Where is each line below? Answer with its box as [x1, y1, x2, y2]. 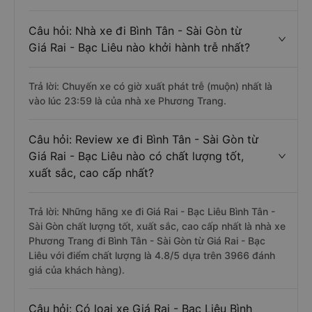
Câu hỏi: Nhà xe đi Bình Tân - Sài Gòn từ [29, 24, 242, 38]
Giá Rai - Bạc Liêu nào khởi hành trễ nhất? [29, 40, 250, 54]
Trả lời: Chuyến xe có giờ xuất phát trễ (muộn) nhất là [29, 80, 272, 92]
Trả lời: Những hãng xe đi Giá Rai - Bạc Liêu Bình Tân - [29, 205, 275, 217]
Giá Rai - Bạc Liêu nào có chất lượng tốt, [29, 149, 244, 163]
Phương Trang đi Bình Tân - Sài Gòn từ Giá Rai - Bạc [29, 235, 265, 247]
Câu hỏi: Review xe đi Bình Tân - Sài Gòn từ [29, 132, 258, 146]
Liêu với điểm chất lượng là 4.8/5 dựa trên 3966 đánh [29, 249, 275, 261]
